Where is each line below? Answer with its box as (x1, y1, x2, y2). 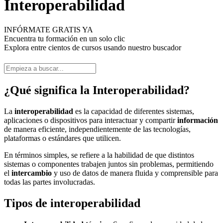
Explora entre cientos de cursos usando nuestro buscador (4, 43, 181, 52)
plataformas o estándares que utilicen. (4, 133, 121, 142)
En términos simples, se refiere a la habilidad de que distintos (4, 150, 194, 159)
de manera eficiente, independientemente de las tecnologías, (4, 124, 191, 133)
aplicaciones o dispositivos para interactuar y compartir (4, 115, 177, 124)
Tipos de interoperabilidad (4, 196, 140, 210)
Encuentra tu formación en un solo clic (4, 34, 125, 43)
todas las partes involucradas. (4, 177, 95, 186)
